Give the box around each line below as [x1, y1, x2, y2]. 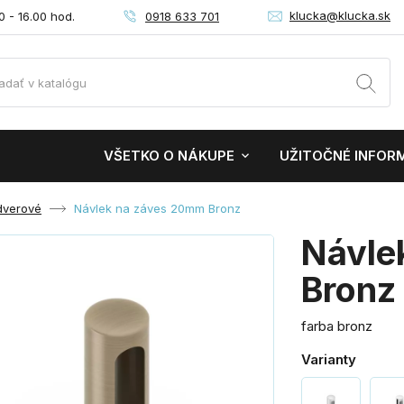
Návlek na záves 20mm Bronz [74, 201, 241, 216]
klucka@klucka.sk [289, 8, 390, 23]
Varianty [301, 351, 356, 368]
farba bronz [301, 317, 372, 335]
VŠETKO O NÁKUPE [104, 147, 234, 164]
